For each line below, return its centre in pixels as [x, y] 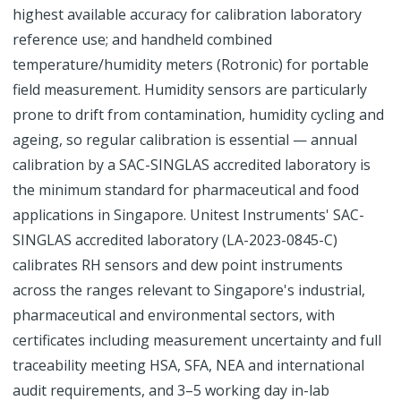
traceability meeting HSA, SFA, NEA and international [188, 365]
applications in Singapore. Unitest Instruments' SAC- [188, 215]
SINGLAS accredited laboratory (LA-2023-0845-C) [175, 240]
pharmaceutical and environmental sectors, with [174, 315]
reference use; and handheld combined [142, 39]
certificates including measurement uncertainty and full [197, 340]
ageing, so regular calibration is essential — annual [185, 140]
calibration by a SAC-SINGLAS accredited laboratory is [192, 165]
